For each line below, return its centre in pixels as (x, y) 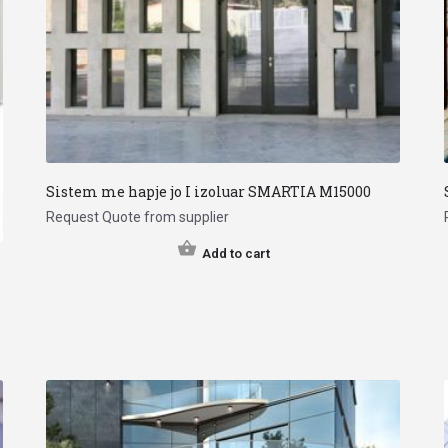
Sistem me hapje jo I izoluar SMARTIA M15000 (209, 191)
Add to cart (235, 253)
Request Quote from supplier (138, 216)
